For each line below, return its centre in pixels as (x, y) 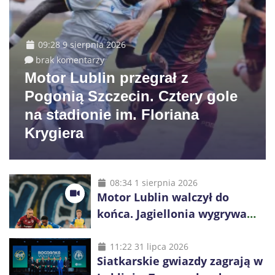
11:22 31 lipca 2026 (149, 246)
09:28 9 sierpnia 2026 (82, 44)
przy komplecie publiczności (174, 230)
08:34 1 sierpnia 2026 (153, 182)
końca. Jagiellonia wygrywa (172, 213)
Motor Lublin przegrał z (107, 77)
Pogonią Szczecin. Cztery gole (131, 96)
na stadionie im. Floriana (112, 114)
